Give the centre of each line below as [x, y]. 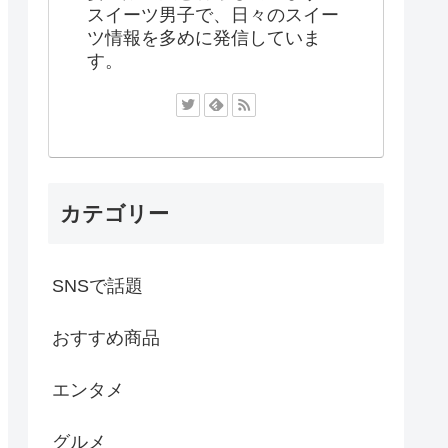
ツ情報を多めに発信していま [204, 38]
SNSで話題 [97, 286]
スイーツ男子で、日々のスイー [213, 15]
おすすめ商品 [106, 338]
